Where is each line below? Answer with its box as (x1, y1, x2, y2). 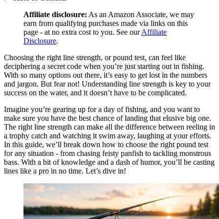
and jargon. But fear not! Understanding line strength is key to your (4, 80, 211, 88)
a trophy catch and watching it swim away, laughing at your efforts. (4, 131, 211, 140)
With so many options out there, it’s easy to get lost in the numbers (4, 71, 207, 80)
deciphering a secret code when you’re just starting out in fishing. (4, 62, 204, 71)
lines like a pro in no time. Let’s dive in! (4, 167, 126, 175)
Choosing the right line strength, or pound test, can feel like (4, 53, 186, 62)
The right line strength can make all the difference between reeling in (4, 123, 215, 131)
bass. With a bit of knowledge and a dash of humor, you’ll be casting (4, 158, 215, 167)
